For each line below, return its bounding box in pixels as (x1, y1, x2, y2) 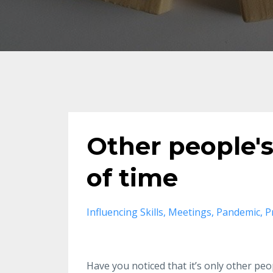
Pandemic (216, 205, 260, 219)
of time (87, 162, 178, 193)
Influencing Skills (87, 205, 163, 219)
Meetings (168, 205, 211, 219)
